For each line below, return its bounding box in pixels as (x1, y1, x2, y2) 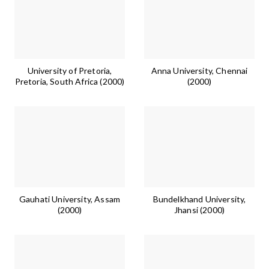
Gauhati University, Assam (19, 193, 120, 204)
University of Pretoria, (27, 65, 112, 76)
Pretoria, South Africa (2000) (14, 76, 125, 86)
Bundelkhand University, (153, 193, 246, 204)
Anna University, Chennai (151, 65, 248, 76)
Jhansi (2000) (174, 204, 225, 215)
